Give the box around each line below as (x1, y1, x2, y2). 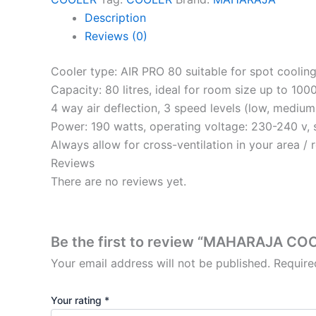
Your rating (51, 293, 104, 306)
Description (85, 10, 146, 25)
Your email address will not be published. (51, 256, 270, 271)
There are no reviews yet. (51, 174, 186, 188)
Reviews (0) (85, 28, 147, 43)
